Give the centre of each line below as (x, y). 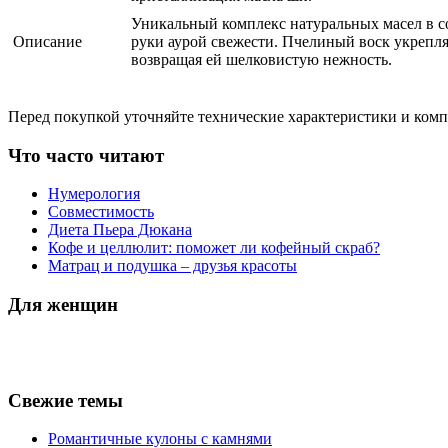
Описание (47, 41)
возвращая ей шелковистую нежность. (261, 59)
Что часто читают (86, 155)
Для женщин (63, 305)
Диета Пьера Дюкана (120, 230)
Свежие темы (65, 400)
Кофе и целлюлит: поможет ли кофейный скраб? (214, 248)
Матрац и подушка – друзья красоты (172, 266)
